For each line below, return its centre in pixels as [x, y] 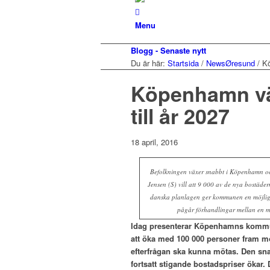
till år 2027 [180, 116]
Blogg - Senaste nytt [168, 50]
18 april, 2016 [154, 142]
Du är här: [148, 63]
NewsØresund [231, 63]
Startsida [183, 63]
